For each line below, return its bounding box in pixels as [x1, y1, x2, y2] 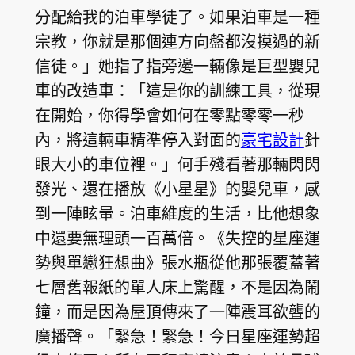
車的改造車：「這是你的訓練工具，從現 [34, 79, 320, 101]
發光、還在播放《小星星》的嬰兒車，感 [34, 177, 320, 200]
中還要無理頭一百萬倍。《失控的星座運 [34, 227, 320, 249]
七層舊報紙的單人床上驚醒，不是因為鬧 [34, 276, 320, 298]
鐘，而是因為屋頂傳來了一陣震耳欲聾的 [34, 300, 320, 323]
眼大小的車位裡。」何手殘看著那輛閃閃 [34, 153, 320, 175]
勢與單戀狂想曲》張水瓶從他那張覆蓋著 [34, 251, 320, 273]
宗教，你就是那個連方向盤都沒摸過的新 [34, 30, 320, 52]
